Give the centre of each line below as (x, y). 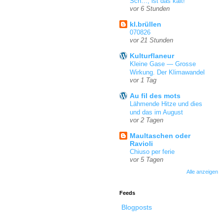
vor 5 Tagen (147, 160)
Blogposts (137, 207)
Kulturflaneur (152, 55)
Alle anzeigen (202, 172)
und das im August (156, 112)
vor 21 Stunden (151, 40)
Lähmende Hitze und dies (166, 104)
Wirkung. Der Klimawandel (167, 72)
